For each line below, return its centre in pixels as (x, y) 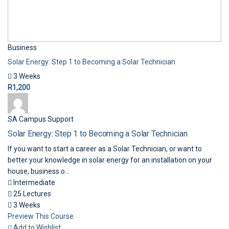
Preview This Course (41, 216)
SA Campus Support (41, 119)
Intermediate (33, 182)
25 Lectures (31, 194)
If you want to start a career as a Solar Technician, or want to (105, 149)
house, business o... (39, 171)
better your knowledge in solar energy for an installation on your (110, 160)
